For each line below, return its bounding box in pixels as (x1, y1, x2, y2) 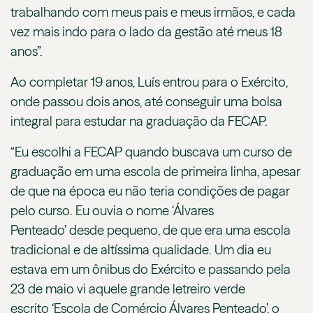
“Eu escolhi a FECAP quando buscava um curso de (10, 144, 292, 161)
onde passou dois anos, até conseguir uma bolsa (10, 94, 282, 110)
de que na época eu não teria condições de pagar (10, 183, 290, 200)
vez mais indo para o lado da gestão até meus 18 (10, 24, 282, 41)
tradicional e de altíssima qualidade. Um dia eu (10, 242, 271, 259)
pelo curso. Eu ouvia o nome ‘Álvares (10, 203, 214, 219)
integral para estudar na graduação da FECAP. (10, 113, 270, 130)
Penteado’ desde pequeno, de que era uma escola (10, 222, 291, 239)
